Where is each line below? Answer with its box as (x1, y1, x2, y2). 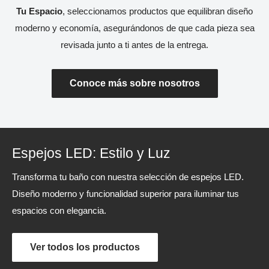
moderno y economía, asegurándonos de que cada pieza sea (14, 22, 255, 33)
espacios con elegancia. (12, 205, 106, 216)
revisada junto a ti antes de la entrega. (61, 39, 208, 50)
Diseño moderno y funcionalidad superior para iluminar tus (12, 189, 239, 199)
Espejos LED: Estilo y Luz (12, 145, 171, 162)
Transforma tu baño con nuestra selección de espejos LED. (12, 172, 244, 183)
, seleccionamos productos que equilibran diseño (62, 5, 253, 16)
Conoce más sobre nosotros (69, 78, 200, 89)
